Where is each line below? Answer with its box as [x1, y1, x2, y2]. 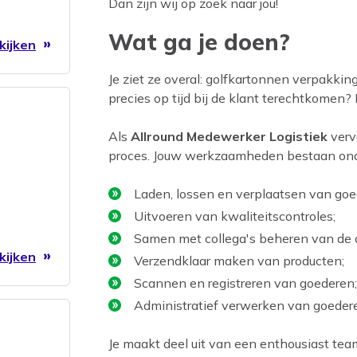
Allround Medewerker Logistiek [131, 128, 328, 145]
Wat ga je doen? [108, 28, 290, 57]
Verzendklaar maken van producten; [134, 253, 344, 269]
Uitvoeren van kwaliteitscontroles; [134, 208, 335, 225]
